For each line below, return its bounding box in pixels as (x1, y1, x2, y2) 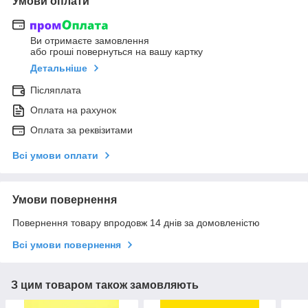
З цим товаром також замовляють (11, 279, 199, 291)
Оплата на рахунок (30, 104, 116, 116)
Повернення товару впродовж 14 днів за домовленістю (12, 217, 260, 229)
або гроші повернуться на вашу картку (30, 46, 203, 58)
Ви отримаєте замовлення (30, 35, 149, 47)
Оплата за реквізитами (30, 124, 133, 136)
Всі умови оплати (12, 150, 98, 162)
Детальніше (30, 63, 87, 74)
